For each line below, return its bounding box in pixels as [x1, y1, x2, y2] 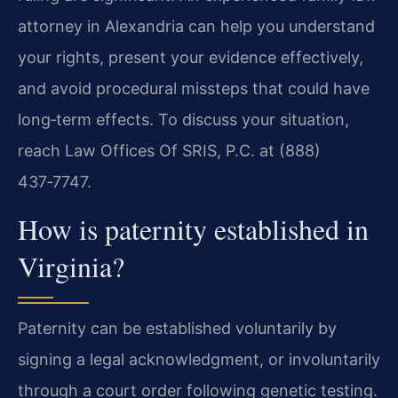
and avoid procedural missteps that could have [18, 79, 370, 99]
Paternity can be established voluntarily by [18, 318, 337, 338]
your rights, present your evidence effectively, [18, 48, 363, 68]
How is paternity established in [18, 209, 369, 248]
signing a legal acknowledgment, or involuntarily [18, 349, 380, 369]
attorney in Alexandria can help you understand [18, 17, 375, 36]
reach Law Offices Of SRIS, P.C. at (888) [18, 141, 321, 161]
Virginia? [18, 246, 124, 285]
